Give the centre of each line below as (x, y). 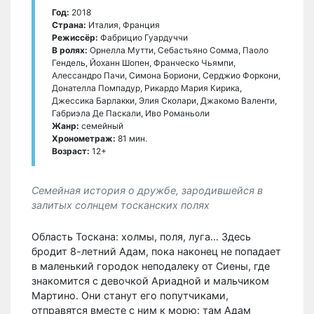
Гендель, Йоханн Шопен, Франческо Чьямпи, (144, 62)
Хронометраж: (84, 138)
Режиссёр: (75, 37)
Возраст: (71, 151)
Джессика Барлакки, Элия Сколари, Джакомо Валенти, (164, 100)
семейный (101, 125)
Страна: (69, 25)
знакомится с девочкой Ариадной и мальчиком (150, 280)
